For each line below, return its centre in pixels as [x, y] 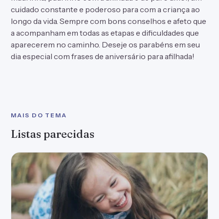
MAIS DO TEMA [39, 115]
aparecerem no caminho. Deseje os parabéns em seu [105, 44]
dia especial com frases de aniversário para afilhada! [103, 56]
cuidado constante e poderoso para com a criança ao [105, 9]
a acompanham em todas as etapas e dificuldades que [105, 33]
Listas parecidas [53, 134]
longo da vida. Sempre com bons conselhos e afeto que [109, 21]
